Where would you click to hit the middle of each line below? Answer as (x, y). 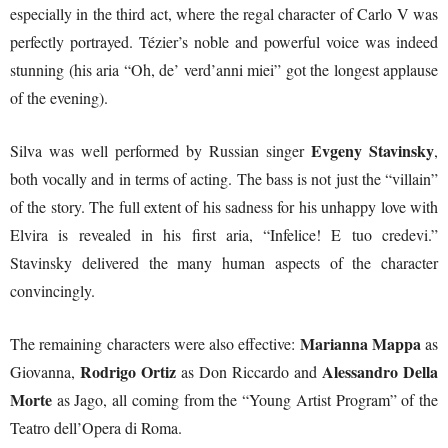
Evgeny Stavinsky (372, 150)
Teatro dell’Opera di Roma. (96, 427)
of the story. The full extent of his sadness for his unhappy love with (224, 206)
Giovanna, (45, 371)
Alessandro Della (380, 371)
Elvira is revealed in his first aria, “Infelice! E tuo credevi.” (224, 234)
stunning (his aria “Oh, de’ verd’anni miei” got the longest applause (224, 69)
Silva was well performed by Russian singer (160, 150)
